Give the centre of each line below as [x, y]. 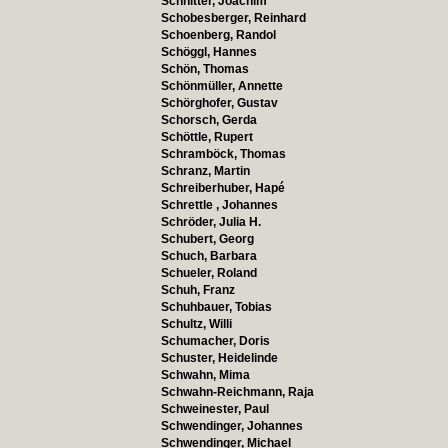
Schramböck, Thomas [223, 154]
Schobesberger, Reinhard [233, 18]
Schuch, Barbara [208, 256]
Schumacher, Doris [215, 341]
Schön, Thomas [204, 69]
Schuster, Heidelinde [219, 358]
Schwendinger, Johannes [231, 426]
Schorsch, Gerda [208, 120]
